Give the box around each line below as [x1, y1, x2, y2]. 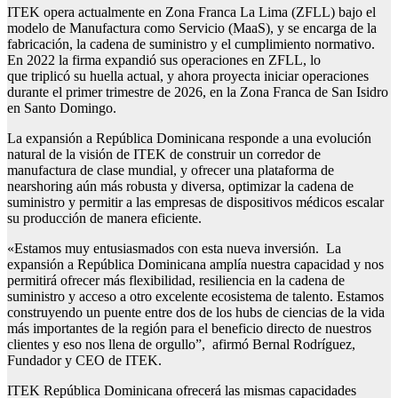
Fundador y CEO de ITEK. [7, 353, 165, 369]
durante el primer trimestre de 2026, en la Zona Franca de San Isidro [7, 84, 388, 100]
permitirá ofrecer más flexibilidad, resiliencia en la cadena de [7, 273, 345, 289]
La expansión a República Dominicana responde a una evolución [7, 131, 371, 147]
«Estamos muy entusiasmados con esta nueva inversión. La [7, 241, 341, 257]
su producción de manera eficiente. [7, 211, 205, 227]
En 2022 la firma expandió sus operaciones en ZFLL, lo [7, 52, 321, 68]
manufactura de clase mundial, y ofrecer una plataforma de [7, 163, 334, 179]
